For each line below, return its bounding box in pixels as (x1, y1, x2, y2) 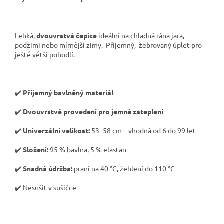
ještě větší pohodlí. (15, 50, 75, 59)
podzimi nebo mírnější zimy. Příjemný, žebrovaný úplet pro (15, 40, 202, 50)
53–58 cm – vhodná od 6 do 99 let (91, 126, 196, 135)
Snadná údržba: (23, 164, 72, 173)
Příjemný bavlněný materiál (21, 88, 113, 97)
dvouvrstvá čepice (36, 31, 97, 40)
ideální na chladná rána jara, (97, 31, 184, 40)
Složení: (21, 145, 48, 154)
